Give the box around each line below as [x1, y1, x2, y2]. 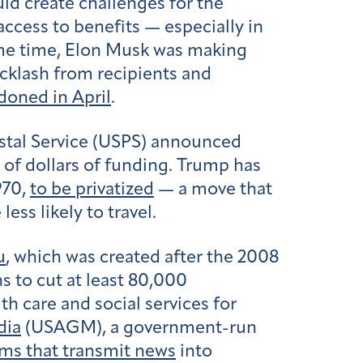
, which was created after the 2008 [6, 248, 279, 267]
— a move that [154, 180, 272, 199]
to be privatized [30, 180, 154, 199]
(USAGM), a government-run [21, 318, 257, 338]
